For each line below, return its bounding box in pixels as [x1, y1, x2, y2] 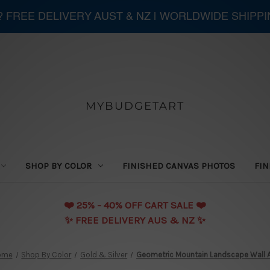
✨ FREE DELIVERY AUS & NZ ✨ [64, 213, 206, 226]
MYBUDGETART [85, 99, 184, 113]
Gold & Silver [80, 250, 128, 259]
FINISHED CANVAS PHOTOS [122, 160, 236, 171]
